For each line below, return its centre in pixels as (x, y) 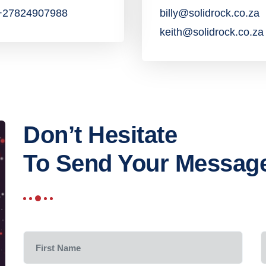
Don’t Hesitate (100, 135)
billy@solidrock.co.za (210, 13)
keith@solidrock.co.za (212, 32)
